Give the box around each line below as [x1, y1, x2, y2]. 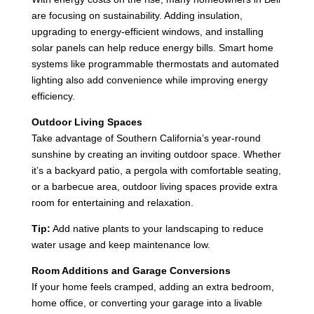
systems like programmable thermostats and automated [31, 57, 279, 69]
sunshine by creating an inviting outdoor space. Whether [31, 148, 281, 160]
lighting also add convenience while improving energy [31, 74, 268, 86]
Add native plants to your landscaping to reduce [50, 222, 264, 234]
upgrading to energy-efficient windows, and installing [31, 25, 264, 37]
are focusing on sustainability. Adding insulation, [31, 9, 243, 21]
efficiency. [31, 90, 75, 102]
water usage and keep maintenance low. [31, 238, 210, 250]
